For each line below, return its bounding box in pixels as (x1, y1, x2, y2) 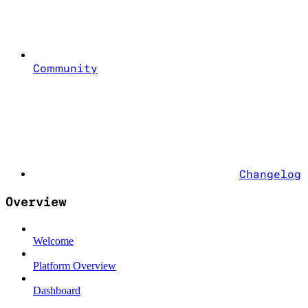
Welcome (33, 234, 74, 247)
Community (33, 62, 98, 76)
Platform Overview (33, 259, 116, 272)
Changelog (239, 168, 301, 181)
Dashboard (33, 284, 80, 296)
